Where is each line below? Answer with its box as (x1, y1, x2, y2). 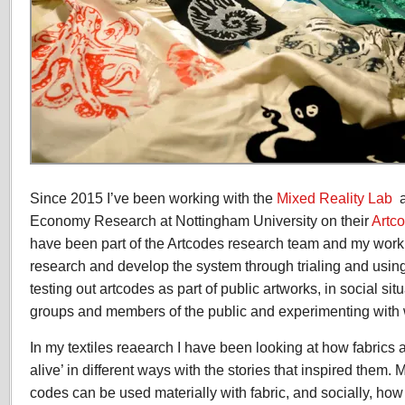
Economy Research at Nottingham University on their (30, 212, 372, 229)
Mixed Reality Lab (277, 190, 392, 206)
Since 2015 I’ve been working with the (30, 190, 277, 206)
